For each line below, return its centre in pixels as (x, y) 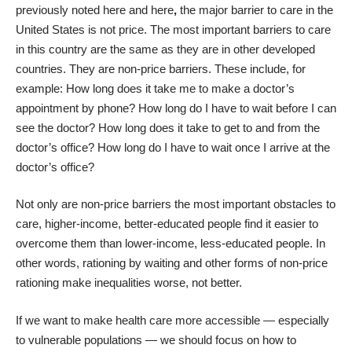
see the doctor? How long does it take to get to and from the (168, 127)
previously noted (59, 9)
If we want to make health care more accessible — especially (172, 320)
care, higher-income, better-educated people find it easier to (167, 224)
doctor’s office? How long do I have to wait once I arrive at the (173, 147)
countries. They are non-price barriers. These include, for (161, 68)
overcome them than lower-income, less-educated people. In (170, 244)
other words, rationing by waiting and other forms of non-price (172, 263)
